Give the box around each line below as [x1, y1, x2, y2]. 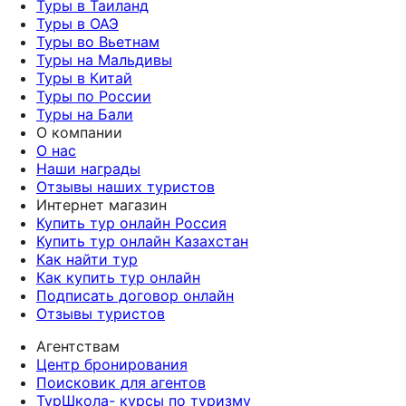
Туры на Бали [36, 105, 133, 124]
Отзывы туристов [36, 304, 165, 324]
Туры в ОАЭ [36, 14, 119, 34]
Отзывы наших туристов [36, 178, 215, 197]
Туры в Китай [36, 69, 132, 88]
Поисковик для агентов [36, 373, 206, 392]
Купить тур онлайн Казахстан [36, 232, 248, 251]
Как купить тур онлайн [36, 268, 200, 287]
